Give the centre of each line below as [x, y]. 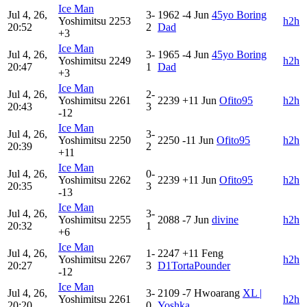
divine [225, 220]
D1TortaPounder [194, 266]
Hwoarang [217, 293]
